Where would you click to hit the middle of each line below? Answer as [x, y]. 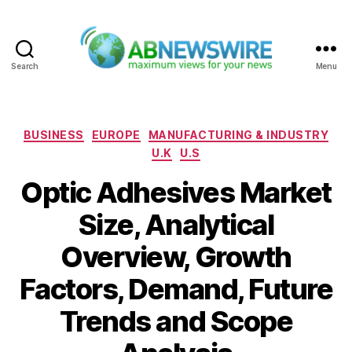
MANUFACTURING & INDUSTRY [238, 134]
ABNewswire [216, 79]
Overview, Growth [176, 257]
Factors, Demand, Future [176, 289]
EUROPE [116, 134]
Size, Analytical [176, 224]
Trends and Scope [176, 321]
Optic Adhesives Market [176, 192]
